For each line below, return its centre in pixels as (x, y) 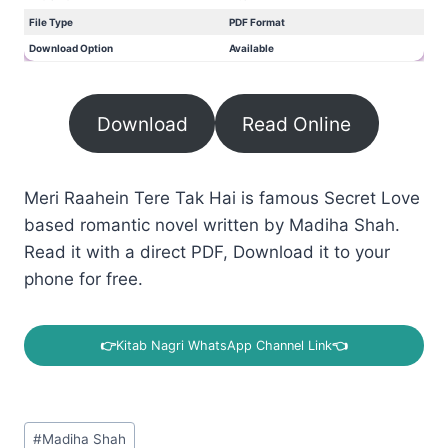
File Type (51, 21)
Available (251, 47)
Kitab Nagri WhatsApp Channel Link (224, 345)
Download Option (71, 47)
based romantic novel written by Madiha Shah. (212, 225)
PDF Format (257, 21)
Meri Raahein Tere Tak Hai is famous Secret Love (222, 198)
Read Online (297, 123)
